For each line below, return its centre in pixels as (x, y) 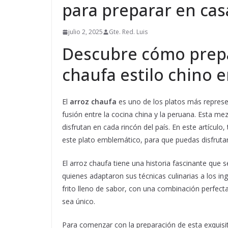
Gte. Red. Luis (128, 32)
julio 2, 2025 (85, 32)
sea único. (79, 201)
